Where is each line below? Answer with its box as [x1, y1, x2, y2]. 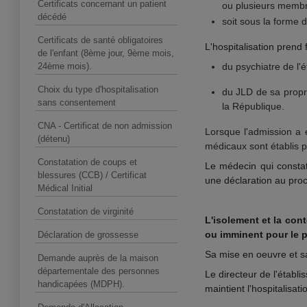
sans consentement [38, 97, 116, 108]
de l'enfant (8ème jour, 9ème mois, [38, 48, 174, 58]
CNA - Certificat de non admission [38, 121, 172, 131]
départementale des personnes [38, 266, 160, 276]
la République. [222, 101, 284, 112]
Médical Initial [38, 183, 93, 193]
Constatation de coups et [38, 157, 137, 167]
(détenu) [38, 134, 70, 144]
